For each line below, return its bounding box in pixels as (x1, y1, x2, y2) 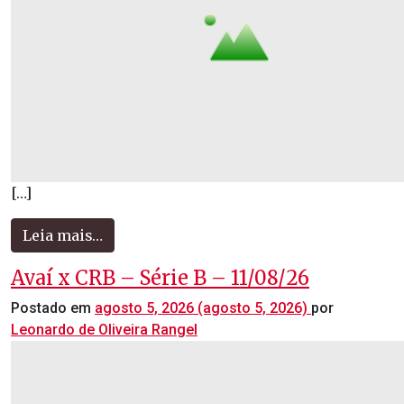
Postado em (11, 299, 95, 317)
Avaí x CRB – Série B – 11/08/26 (11, 266, 309, 290)
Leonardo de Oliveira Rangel (11, 321, 197, 338)
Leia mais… (23, 226, 103, 244)
